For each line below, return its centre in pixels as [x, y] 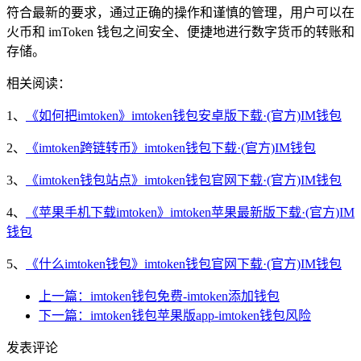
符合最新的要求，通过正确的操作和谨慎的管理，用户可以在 [180, 12]
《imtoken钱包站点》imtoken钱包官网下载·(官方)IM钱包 [184, 180]
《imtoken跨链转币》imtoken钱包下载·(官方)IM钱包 [171, 147]
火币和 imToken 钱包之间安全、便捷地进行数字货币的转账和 [180, 31]
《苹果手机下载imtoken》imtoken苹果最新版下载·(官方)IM [190, 212]
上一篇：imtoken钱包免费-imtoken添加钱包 [159, 296]
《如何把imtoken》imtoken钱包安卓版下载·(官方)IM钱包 [184, 115]
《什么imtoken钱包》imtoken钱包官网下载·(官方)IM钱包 [184, 263]
